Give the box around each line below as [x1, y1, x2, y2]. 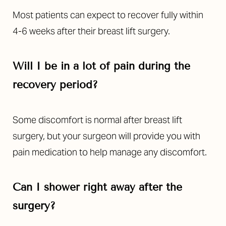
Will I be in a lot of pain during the [13, 60, 190, 73]
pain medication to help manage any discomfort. [13, 146, 207, 158]
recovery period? [13, 78, 98, 92]
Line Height [31, 93, 64, 102]
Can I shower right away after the [13, 181, 182, 194]
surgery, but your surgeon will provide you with [13, 130, 200, 142]
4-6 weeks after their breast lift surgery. [13, 25, 170, 37]
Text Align [112, 93, 141, 102]
